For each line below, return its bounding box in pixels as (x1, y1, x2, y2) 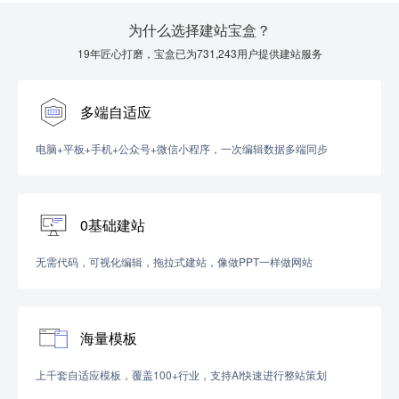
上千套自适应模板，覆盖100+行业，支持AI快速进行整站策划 (36, 367, 327, 382)
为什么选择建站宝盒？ (128, 20, 271, 40)
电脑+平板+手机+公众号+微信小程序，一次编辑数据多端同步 (36, 141, 328, 156)
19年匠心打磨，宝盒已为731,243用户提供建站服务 (77, 45, 322, 61)
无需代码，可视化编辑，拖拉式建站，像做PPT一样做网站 (36, 254, 313, 269)
